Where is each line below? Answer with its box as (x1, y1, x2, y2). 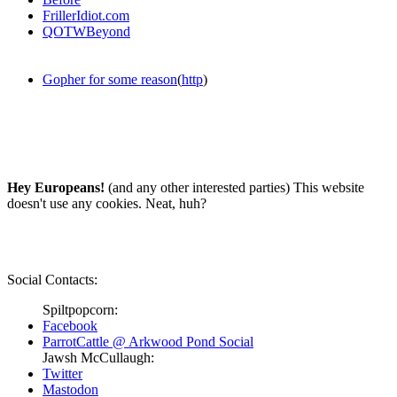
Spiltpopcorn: (43, 301, 118, 317)
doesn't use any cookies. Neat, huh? (7, 195, 206, 211)
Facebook (43, 317, 97, 333)
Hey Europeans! (7, 179, 105, 195)
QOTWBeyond (43, 23, 130, 39)
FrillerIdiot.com (43, 7, 129, 23)
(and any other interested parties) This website (105, 179, 364, 195)
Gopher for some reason (43, 71, 177, 87)
